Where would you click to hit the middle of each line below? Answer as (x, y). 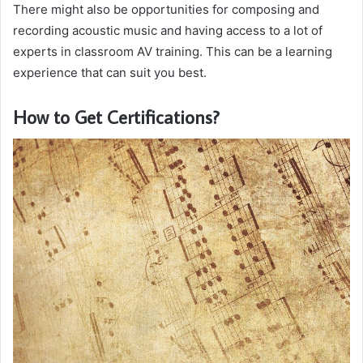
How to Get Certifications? (116, 116)
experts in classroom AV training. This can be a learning (173, 51)
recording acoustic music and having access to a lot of (168, 30)
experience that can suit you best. (110, 72)
